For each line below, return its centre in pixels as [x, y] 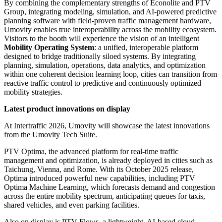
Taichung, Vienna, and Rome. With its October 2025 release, [99, 169]
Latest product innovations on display [67, 109]
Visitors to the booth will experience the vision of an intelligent [102, 39]
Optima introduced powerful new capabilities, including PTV [100, 178]
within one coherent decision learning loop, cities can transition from [111, 74]
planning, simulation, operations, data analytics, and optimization [105, 65]
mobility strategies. [33, 92]
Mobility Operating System [49, 48]
